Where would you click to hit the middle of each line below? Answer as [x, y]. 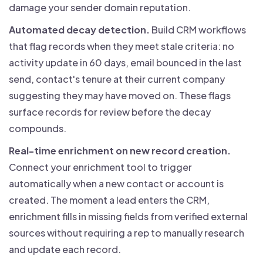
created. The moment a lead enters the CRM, [109, 200]
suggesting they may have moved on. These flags [120, 95]
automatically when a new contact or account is [116, 183]
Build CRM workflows [198, 29]
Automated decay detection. [79, 29]
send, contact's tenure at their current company [117, 79]
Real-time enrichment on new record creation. [120, 150]
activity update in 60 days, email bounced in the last [125, 62]
